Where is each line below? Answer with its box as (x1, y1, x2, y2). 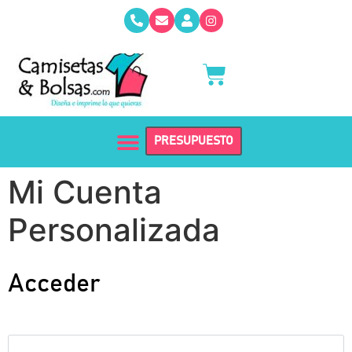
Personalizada (8, 211, 220, 249)
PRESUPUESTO (154, 135, 233, 147)
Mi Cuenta (8, 173, 162, 211)
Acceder (8, 272, 101, 297)
